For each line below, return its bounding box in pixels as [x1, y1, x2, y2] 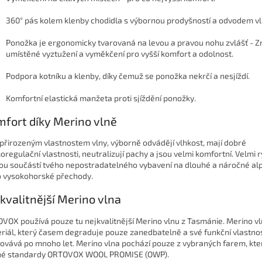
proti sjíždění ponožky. [112, 92, 196, 103]
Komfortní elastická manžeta [6, 92, 112, 103]
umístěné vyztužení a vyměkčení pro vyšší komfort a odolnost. [6, 48, 233, 58]
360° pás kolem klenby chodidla [6, 15, 122, 25]
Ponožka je [6, 37, 48, 47]
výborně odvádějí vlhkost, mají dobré [111, 137, 246, 148]
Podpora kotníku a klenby [6, 70, 99, 81]
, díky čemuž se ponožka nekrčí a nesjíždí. [99, 70, 250, 81]
